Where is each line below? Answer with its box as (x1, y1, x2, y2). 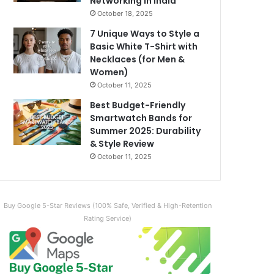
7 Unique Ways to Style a (90, 28, 200, 40)
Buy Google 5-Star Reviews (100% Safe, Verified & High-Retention (4, 201, 212, 210)
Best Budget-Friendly (90, 99, 186, 112)
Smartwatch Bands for (90, 112, 193, 125)
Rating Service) (84, 214, 131, 223)
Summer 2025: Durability (90, 125, 201, 138)
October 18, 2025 (97, 9, 154, 18)
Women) (90, 66, 129, 79)
